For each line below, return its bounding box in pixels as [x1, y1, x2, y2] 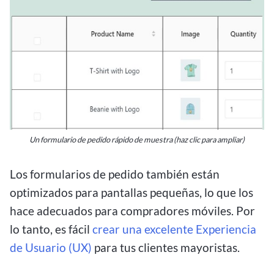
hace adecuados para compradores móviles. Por [10, 204, 255, 218]
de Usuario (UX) [10, 240, 92, 255]
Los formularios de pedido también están [10, 167, 220, 182]
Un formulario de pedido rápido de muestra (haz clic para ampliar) [29, 135, 245, 145]
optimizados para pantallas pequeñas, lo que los [10, 185, 253, 200]
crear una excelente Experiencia [92, 222, 256, 237]
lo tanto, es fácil [10, 222, 92, 237]
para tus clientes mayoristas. [92, 240, 240, 255]
